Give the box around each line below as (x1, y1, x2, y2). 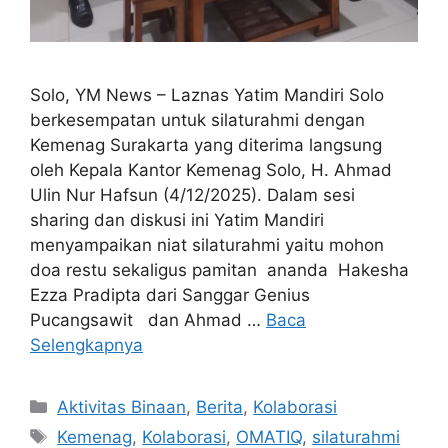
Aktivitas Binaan (57, 396, 187, 417)
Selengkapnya (30, 334, 143, 355)
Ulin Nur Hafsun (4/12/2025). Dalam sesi (30, 184, 355, 205)
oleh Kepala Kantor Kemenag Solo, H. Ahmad (30, 159, 392, 180)
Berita (196, 396, 244, 417)
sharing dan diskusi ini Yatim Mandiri (30, 209, 324, 230)
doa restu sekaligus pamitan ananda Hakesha (30, 259, 409, 280)
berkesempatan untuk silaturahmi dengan (30, 109, 365, 130)
